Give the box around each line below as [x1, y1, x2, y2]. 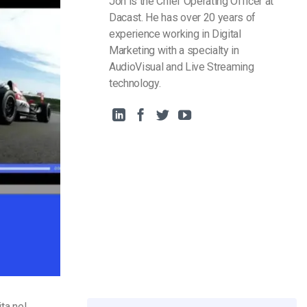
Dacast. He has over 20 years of [109, 11, 256, 24]
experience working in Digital [109, 27, 241, 40]
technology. [109, 77, 161, 90]
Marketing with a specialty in [109, 44, 239, 57]
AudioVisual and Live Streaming [109, 60, 254, 73]
